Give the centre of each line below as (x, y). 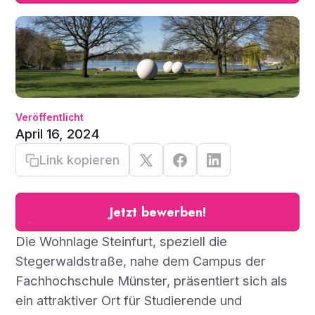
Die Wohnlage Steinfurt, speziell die (121, 241)
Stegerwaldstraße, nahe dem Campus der (140, 261)
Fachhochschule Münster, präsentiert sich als (151, 280)
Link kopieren (79, 160)
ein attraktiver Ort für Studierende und (128, 300)
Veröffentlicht (49, 117)
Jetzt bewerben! (157, 212)
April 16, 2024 (57, 133)
